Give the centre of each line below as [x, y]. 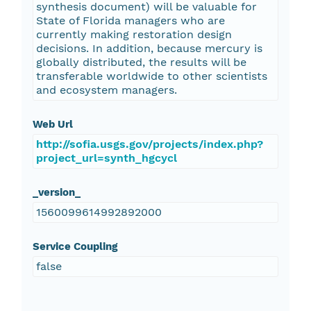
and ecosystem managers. [106, 90]
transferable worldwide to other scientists [151, 76]
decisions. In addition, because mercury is [149, 49]
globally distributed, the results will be [141, 62]
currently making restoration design [134, 35]
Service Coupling [75, 247]
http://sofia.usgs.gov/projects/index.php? [149, 144]
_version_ [56, 193]
